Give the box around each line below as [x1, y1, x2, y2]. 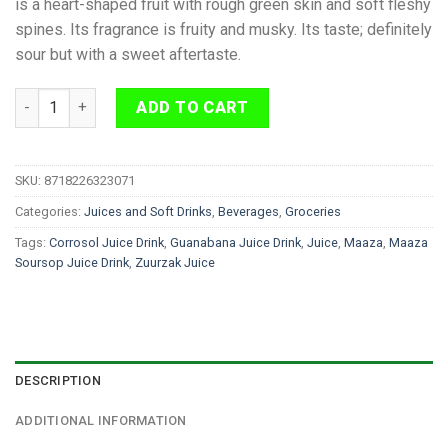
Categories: [15, 203, 84, 219]
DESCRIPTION [15, 372, 101, 388]
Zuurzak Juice [135, 254, 215, 270]
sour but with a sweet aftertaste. [15, 45, 241, 64]
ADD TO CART [136, 97, 249, 117]
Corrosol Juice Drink [49, 234, 164, 250]
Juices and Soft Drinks [84, 203, 212, 219]
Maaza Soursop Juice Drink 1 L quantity [14, 89, 292, 107]
